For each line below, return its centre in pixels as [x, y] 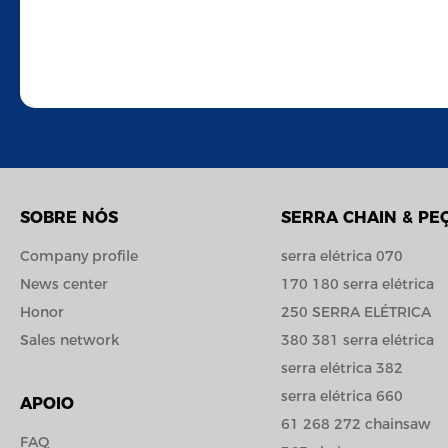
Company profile [79, 255]
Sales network [69, 339]
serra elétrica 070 [341, 255]
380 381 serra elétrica [357, 339]
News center [64, 283]
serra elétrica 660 [341, 395]
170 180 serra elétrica [357, 283]
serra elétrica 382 [341, 367]
